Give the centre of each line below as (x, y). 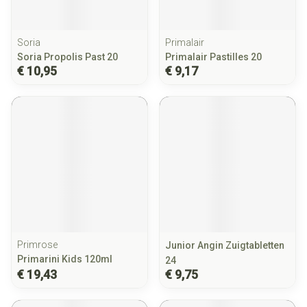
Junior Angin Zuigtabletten (225, 245)
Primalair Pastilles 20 (213, 57)
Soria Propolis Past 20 (67, 57)
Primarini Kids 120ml (65, 259)
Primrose (37, 245)
